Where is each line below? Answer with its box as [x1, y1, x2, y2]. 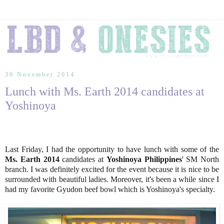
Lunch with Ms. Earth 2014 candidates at [5, 84, 204, 98]
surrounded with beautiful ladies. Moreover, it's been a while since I [5, 174, 219, 183]
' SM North [181, 154, 219, 163]
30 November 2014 [5, 70, 75, 78]
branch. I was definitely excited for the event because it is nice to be [5, 164, 219, 173]
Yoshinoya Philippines [106, 154, 182, 163]
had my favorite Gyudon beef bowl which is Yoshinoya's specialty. [5, 184, 217, 193]
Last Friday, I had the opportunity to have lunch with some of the [5, 144, 219, 153]
